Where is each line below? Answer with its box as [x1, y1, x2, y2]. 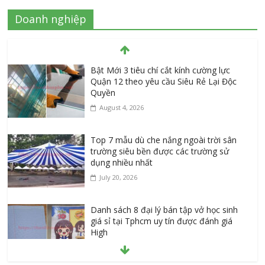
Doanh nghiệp [15, 12, 87, 27]
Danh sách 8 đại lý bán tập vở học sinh [91, 204, 238, 216]
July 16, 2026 [99, 243, 138, 252]
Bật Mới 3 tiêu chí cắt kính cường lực [91, 64, 231, 76]
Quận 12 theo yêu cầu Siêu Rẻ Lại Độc [91, 76, 237, 88]
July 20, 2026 [99, 173, 138, 182]
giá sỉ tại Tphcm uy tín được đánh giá [91, 215, 233, 227]
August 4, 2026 [99, 103, 144, 112]
